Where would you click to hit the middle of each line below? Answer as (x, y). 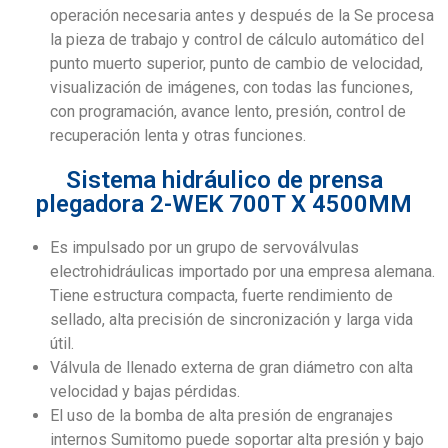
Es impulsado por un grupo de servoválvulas (204, 247)
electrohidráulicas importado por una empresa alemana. (242, 271)
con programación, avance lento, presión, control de (228, 111)
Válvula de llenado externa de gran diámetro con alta (231, 367)
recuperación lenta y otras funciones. (178, 135)
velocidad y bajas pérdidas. (145, 391)
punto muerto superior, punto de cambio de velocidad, (236, 63)
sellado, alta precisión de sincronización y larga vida (231, 319)
